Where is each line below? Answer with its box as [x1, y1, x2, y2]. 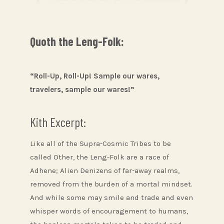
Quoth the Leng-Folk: [30, 34, 124, 49]
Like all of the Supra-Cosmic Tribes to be [30, 139, 171, 148]
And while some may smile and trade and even [30, 193, 193, 202]
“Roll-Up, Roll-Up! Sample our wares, [30, 71, 159, 81]
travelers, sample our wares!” [30, 85, 134, 94]
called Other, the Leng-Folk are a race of [30, 152, 169, 162]
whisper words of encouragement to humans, [30, 206, 188, 216]
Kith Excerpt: [30, 114, 86, 130]
